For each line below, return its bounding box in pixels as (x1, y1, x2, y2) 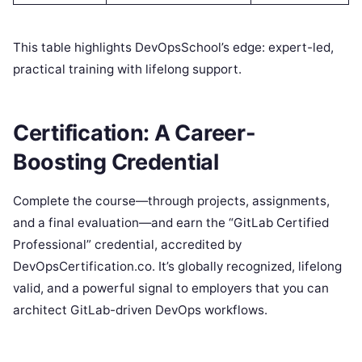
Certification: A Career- (13, 120, 256, 147)
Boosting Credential (13, 149, 219, 176)
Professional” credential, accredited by (13, 237, 242, 253)
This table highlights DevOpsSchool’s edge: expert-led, (13, 39, 334, 55)
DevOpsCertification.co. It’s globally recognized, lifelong (13, 259, 342, 275)
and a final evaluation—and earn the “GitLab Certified (13, 215, 329, 231)
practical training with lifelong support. (13, 61, 242, 77)
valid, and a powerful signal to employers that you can (13, 280, 329, 297)
